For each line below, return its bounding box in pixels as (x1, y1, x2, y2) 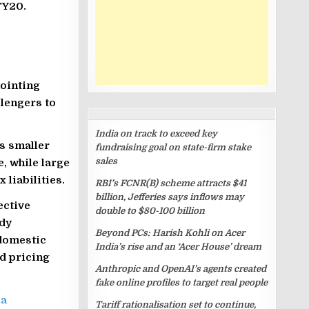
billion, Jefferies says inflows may (95, 192, 244, 202)
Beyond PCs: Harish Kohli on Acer (95, 228, 245, 238)
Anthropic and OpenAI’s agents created (95, 263, 266, 274)
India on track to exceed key (95, 128, 217, 139)
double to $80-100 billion (95, 206, 205, 216)
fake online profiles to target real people (95, 277, 268, 288)
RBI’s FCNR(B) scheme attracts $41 (95, 178, 246, 188)
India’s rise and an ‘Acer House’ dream (95, 241, 261, 252)
